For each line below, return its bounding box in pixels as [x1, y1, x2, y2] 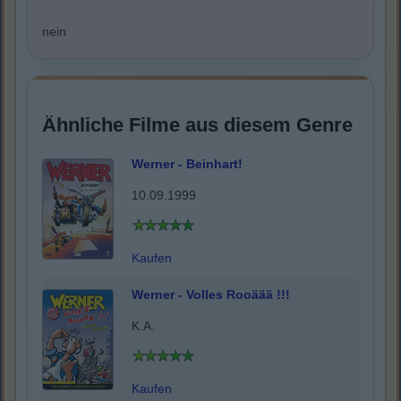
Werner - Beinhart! [132, 157, 243, 172]
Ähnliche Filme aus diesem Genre [42, 114, 353, 137]
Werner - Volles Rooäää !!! [132, 287, 290, 303]
